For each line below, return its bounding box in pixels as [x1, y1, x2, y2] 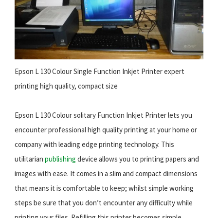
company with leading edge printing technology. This [15, 140, 174, 149]
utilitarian [15, 154, 45, 164]
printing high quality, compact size [15, 81, 118, 91]
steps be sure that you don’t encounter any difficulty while [15, 198, 193, 208]
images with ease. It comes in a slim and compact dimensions [15, 169, 198, 179]
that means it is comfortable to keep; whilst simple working [15, 183, 194, 193]
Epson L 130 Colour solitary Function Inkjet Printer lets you [15, 110, 192, 120]
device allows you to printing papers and [76, 154, 199, 164]
